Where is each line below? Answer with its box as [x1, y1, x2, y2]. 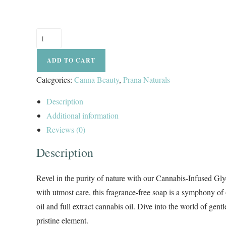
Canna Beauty [74, 74, 119, 85]
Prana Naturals [123, 74, 170, 85]
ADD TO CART [47, 56, 95, 65]
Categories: [36, 74, 74, 85]
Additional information [46, 110, 119, 121]
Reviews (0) [46, 124, 85, 135]
